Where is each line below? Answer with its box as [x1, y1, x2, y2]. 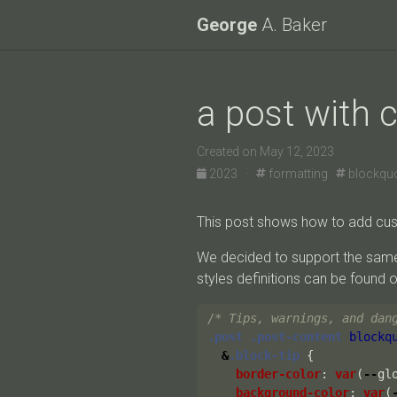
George [197, 14, 257, 35]
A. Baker [257, 14, 327, 35]
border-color [236, 367, 321, 381]
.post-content [250, 330, 342, 344]
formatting [266, 167, 336, 181]
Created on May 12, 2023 [197, 144, 334, 159]
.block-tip [229, 348, 300, 362]
